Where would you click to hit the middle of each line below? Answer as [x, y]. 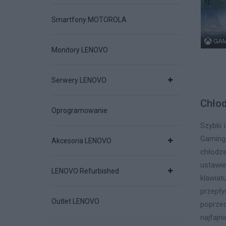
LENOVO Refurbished [85, 171]
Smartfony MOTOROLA [89, 20]
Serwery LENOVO [79, 80]
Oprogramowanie [79, 111]
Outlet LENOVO [75, 202]
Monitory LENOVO [80, 50]
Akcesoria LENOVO [81, 141]
